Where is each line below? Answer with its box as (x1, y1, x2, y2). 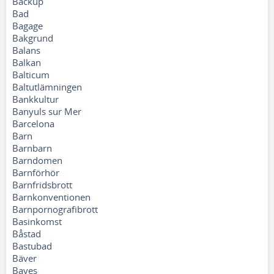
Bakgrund (12, 32, 53, 44)
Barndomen (12, 154, 62, 166)
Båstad (12, 228, 41, 240)
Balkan (12, 56, 41, 68)
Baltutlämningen (12, 81, 82, 93)
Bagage (12, 20, 43, 32)
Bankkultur (12, 93, 59, 105)
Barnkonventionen (12, 191, 91, 203)
